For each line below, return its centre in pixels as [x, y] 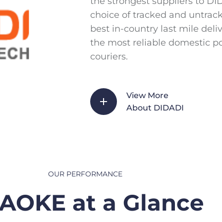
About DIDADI [155, 108]
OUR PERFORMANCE [85, 174]
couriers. [109, 57]
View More [147, 95]
